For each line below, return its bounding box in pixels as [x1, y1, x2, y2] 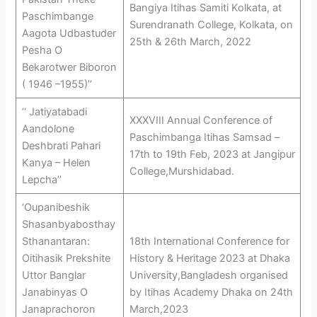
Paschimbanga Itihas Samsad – [129, 131, 279, 144]
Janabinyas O [21, 286, 88, 299]
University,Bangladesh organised [129, 269, 288, 282]
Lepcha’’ [21, 173, 62, 187]
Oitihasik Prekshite [21, 252, 110, 265]
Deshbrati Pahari [21, 139, 100, 153]
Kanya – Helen [21, 156, 91, 170]
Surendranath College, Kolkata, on [129, 18, 293, 32]
